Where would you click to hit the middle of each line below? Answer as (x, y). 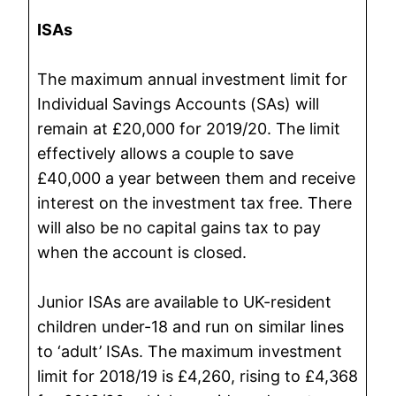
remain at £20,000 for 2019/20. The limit (189, 128)
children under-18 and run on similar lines (191, 326)
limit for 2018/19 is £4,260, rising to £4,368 (198, 376)
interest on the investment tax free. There (195, 202)
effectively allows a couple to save (166, 153)
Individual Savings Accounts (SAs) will (179, 103)
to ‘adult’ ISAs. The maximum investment (190, 351)
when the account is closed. (142, 252)
